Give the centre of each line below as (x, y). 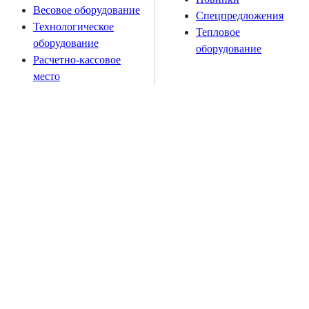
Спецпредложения (240, 15)
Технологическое (73, 26)
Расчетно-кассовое (77, 59)
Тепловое (218, 32)
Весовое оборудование (87, 10)
